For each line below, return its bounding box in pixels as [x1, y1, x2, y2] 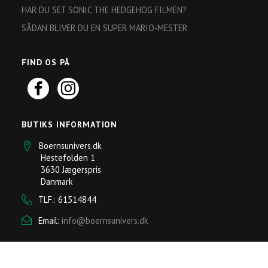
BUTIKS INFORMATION [22, 119, 118, 130]
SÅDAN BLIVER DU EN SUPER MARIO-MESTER [22, 22, 187, 34]
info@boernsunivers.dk [62, 215, 148, 227]
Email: [38, 215, 62, 227]
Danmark [22, 176, 73, 188]
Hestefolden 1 [22, 152, 95, 164]
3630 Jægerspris [22, 164, 101, 176]
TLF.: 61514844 [38, 194, 96, 206]
